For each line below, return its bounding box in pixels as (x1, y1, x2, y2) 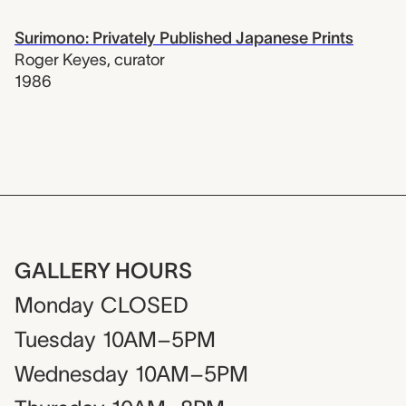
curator (114, 51, 165, 69)
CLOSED (101, 293, 188, 318)
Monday (14, 293, 93, 318)
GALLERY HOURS (14, 258, 192, 284)
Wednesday (14, 362, 128, 387)
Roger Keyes (14, 51, 107, 69)
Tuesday (14, 327, 95, 353)
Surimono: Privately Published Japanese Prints (14, 29, 353, 47)
